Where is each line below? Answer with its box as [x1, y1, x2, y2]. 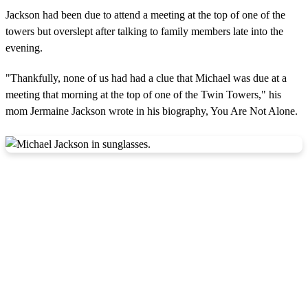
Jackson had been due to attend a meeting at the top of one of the [5, 8, 285, 21]
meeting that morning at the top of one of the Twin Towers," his [5, 88, 281, 100]
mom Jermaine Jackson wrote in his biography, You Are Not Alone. [5, 104, 298, 117]
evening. [5, 41, 43, 54]
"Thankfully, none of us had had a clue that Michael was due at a [5, 71, 287, 84]
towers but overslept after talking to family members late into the [5, 25, 283, 37]
